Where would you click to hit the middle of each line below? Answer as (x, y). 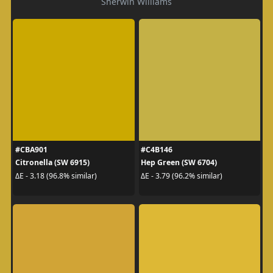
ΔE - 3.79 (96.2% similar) (182, 175)
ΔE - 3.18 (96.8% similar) (56, 175)
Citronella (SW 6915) (52, 162)
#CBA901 (31, 150)
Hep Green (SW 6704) (179, 162)
